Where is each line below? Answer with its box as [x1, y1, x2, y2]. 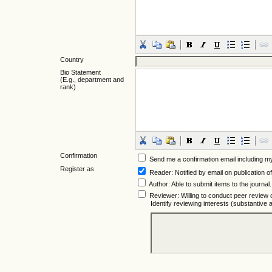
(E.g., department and [60, 76, 124, 84]
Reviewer [149, 192, 177, 200]
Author [149, 180, 168, 188]
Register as [60, 165, 94, 173]
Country [60, 56, 84, 64]
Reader [149, 169, 171, 177]
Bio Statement [60, 69, 101, 76]
